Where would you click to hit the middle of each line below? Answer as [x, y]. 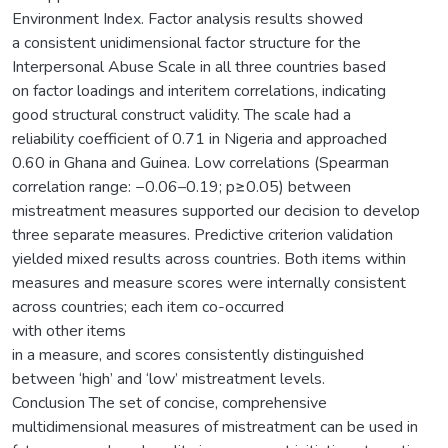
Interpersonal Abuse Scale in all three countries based [199, 66]
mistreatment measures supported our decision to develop [216, 210]
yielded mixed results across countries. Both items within [209, 258]
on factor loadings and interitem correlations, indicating [199, 90]
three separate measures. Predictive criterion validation [202, 234]
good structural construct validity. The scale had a [181, 114]
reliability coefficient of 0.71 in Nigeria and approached [199, 138]
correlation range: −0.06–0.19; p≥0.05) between [181, 186]
